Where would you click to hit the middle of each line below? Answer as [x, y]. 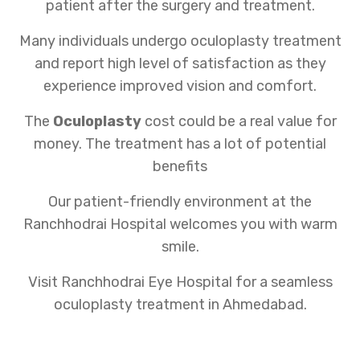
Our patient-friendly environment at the [180, 201]
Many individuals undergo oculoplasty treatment [180, 41]
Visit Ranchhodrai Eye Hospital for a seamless [180, 282]
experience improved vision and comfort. [180, 86]
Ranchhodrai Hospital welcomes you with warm [180, 224]
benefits [180, 166]
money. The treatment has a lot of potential [180, 143]
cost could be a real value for [240, 121]
